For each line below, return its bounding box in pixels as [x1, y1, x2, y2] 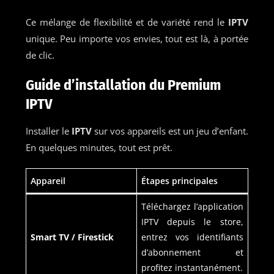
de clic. [25, 48, 54, 61]
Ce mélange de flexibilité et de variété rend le [25, 15, 225, 28]
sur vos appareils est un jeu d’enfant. [91, 124, 249, 137]
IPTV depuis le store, [141, 215, 243, 228]
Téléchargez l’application [141, 200, 243, 212]
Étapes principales [141, 174, 218, 187]
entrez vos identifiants [141, 231, 243, 243]
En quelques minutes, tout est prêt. [25, 141, 172, 154]
